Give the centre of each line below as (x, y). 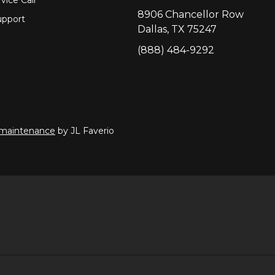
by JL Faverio (85, 130)
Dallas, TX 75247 (177, 29)
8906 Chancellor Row (191, 14)
